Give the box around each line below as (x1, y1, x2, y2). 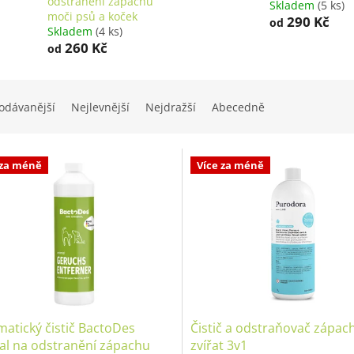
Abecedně (212, 100, 265, 115)
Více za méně (196, 158, 264, 173)
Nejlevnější (71, 100, 130, 115)
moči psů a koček (47, 9, 137, 24)
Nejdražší (145, 100, 196, 115)
